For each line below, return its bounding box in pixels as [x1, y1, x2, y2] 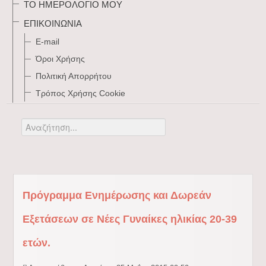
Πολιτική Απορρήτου [36, 71, 112, 81]
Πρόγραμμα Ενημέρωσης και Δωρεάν [22, 189, 211, 201]
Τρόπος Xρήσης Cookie [36, 88, 126, 98]
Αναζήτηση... [21, 119, 70, 129]
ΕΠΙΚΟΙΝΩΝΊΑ [24, 18, 83, 28]
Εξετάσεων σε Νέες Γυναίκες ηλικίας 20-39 [22, 213, 237, 225]
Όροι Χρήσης [36, 54, 85, 64]
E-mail [36, 37, 60, 46]
